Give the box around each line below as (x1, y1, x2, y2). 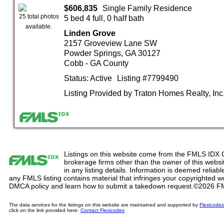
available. (25, 22, 52, 30)
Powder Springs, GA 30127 (64, 48, 161, 57)
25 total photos (18, 12, 59, 20)
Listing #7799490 (117, 73, 179, 82)
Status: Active (64, 73, 112, 82)
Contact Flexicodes (80, 207, 124, 213)
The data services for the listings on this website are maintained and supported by (9, 201, 199, 207)
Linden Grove (64, 28, 116, 37)
